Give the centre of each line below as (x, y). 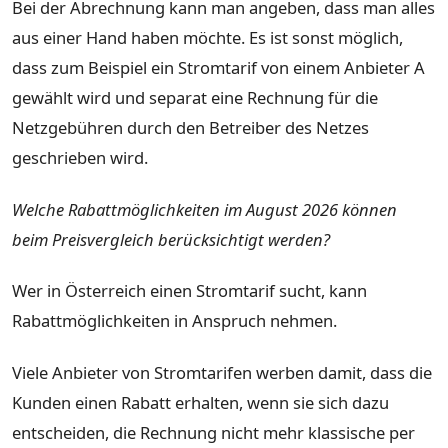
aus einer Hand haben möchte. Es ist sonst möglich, (207, 37)
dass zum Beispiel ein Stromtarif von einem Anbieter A (218, 67)
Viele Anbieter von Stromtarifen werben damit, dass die (222, 372)
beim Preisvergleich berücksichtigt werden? (171, 239)
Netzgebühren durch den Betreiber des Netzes (190, 127)
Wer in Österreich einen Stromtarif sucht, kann (189, 291)
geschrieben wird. (80, 157)
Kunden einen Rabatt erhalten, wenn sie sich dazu (200, 402)
